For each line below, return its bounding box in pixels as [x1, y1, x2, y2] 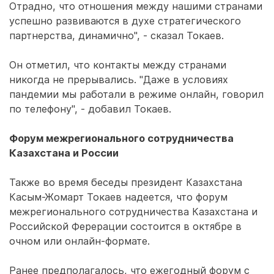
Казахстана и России [9, 147, 119, 159]
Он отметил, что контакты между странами [9, 59, 226, 71]
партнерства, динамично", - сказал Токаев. [9, 29, 224, 42]
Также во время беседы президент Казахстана [9, 176, 242, 188]
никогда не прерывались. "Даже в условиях [9, 73, 228, 86]
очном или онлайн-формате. [9, 235, 150, 247]
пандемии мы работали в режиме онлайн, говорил [9, 88, 264, 100]
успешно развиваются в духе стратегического [9, 15, 241, 27]
